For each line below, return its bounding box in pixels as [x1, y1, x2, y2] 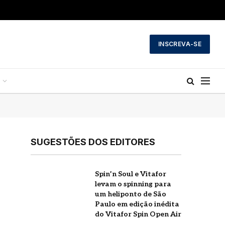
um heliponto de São [95, 190, 166, 198]
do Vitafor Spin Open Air [95, 210, 181, 218]
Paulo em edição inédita [95, 200, 179, 208]
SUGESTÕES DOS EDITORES [31, 137, 155, 147]
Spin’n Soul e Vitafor [95, 170, 166, 178]
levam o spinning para [95, 180, 171, 188]
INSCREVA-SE [158, 40, 201, 48]
